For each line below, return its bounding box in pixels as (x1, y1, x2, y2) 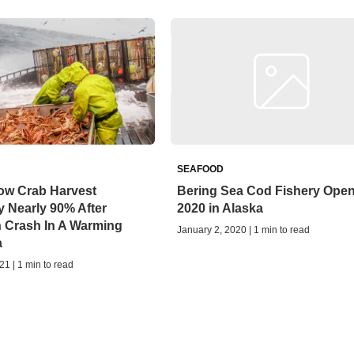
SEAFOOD (176, 164, 224, 175)
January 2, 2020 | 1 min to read (176, 224, 310, 236)
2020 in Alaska (176, 201, 263, 216)
